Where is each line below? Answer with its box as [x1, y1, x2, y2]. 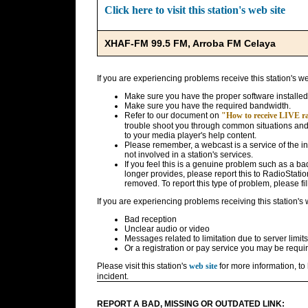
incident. [96, 272, 129, 281]
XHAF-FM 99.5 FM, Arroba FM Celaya [104, 38, 276, 49]
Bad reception [124, 214, 177, 224]
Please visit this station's [96, 261, 189, 271]
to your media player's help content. [124, 131, 256, 140]
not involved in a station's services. [124, 150, 253, 159]
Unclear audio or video [124, 224, 210, 234]
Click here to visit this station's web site [104, 4, 285, 16]
